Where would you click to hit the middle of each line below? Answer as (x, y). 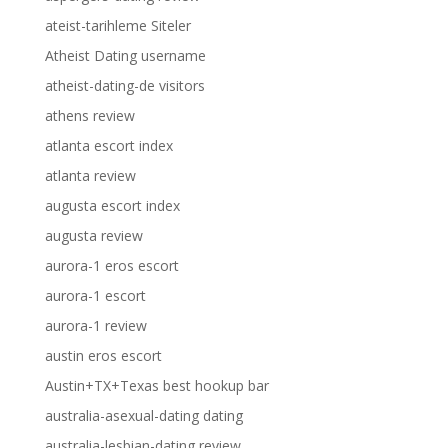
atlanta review (90, 175)
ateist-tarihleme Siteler (117, 25)
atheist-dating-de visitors (124, 85)
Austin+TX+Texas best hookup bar (156, 385)
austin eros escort (103, 355)
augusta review (93, 235)
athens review (89, 115)
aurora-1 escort (95, 295)
